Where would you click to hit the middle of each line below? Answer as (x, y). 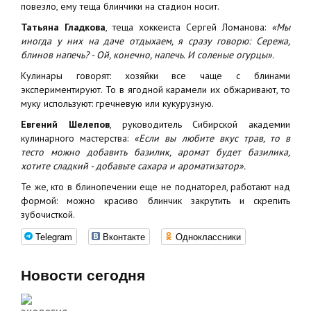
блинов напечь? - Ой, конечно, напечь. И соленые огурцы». (148, 55)
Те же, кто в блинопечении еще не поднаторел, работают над (155, 187)
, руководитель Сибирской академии (200, 124)
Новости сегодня (83, 275)
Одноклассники (208, 236)
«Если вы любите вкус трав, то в (212, 138)
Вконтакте (124, 236)
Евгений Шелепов (65, 124)
